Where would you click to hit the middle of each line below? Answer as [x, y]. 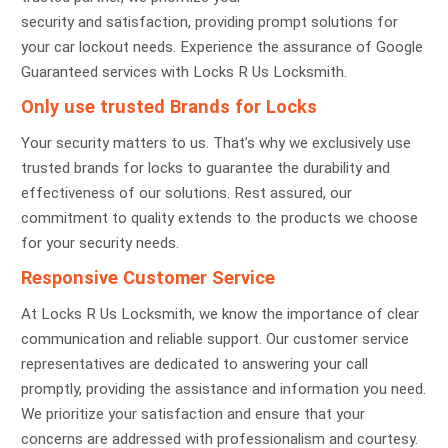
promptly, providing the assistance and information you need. [223, 388]
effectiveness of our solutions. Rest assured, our [186, 192]
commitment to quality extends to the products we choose [219, 217]
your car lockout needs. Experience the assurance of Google [221, 46]
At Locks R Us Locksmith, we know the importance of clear [219, 313]
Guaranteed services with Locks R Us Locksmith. [183, 71]
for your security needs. [99, 242]
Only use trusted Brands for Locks [168, 106]
